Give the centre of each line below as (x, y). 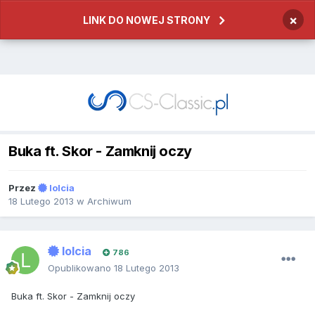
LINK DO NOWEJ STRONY (147, 20)
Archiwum (109, 201)
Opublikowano (81, 268)
